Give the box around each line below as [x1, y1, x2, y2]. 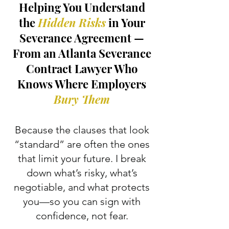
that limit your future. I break [17, 152, 146, 165]
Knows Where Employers [17, 76, 146, 91]
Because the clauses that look [14, 124, 149, 136]
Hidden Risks [37, 15, 106, 30]
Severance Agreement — [19, 30, 144, 45]
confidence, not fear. [35, 210, 128, 222]
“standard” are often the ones [14, 138, 150, 150]
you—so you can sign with [23, 195, 141, 208]
